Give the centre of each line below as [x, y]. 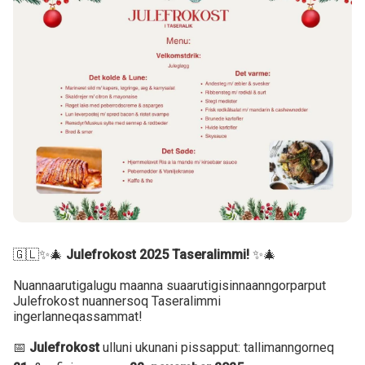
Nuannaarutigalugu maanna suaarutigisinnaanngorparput [169, 286]
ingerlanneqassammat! [78, 317]
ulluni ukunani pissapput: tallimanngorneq [217, 348]
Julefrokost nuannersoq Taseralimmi [117, 301]
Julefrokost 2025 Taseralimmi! [158, 255]
